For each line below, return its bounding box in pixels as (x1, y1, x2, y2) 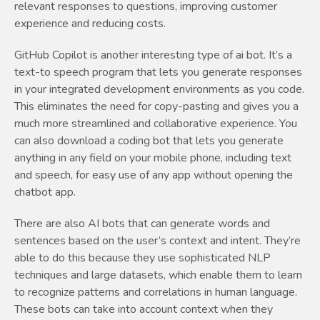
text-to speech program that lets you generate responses (14, 64, 302, 81)
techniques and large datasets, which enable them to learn (14, 267, 302, 284)
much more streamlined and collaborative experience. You (14, 116, 297, 132)
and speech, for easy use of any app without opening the (14, 167, 293, 184)
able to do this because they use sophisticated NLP (14, 250, 271, 266)
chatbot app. (14, 184, 76, 201)
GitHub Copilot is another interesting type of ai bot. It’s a (14, 47, 292, 64)
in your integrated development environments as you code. (14, 81, 304, 98)
